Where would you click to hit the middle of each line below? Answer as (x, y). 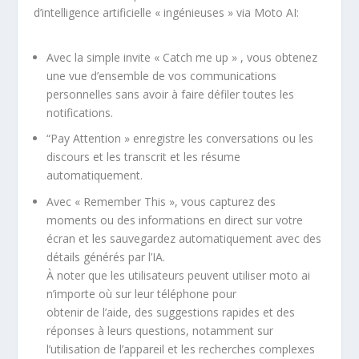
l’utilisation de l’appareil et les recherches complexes (181, 349)
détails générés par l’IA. (106, 257)
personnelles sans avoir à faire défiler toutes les (171, 94)
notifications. (80, 112)
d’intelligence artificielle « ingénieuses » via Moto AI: (167, 13)
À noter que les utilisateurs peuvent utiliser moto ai (179, 276)
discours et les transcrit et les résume (144, 157)
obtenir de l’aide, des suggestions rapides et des (171, 313)
